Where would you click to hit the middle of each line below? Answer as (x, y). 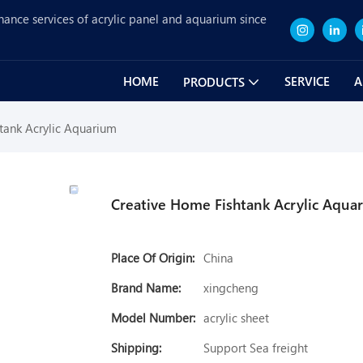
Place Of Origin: (153, 258)
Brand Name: (146, 288)
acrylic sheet (236, 318)
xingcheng (231, 288)
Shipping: (136, 348)
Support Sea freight (256, 348)
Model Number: (153, 318)
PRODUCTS (214, 82)
